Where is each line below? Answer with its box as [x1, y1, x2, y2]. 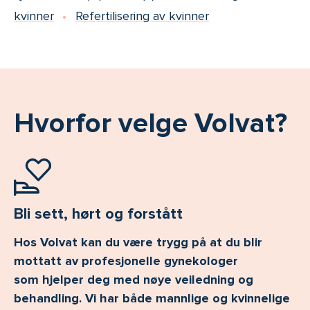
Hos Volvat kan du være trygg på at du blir [14, 234, 262, 250]
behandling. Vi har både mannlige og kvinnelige [14, 290, 290, 306]
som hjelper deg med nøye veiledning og [14, 271, 253, 287]
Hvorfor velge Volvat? [14, 106, 287, 140]
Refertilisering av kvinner [75, 8, 209, 24]
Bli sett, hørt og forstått [14, 204, 183, 223]
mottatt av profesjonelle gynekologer [14, 253, 238, 268]
